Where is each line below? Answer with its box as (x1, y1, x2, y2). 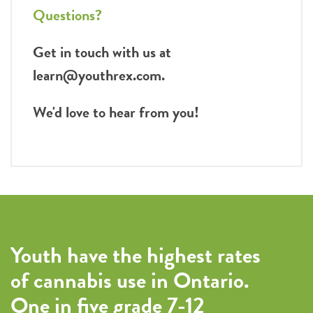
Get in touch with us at (33, 40, 171, 64)
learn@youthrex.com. (33, 63, 165, 87)
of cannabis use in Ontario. (10, 263, 249, 297)
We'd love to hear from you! (33, 100, 203, 124)
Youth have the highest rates (10, 238, 261, 272)
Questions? (33, 3, 102, 27)
